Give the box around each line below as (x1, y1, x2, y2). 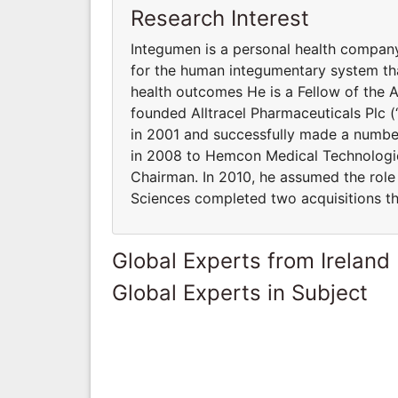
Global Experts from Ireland (112, 247, 390, 274)
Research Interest (131, 4, 309, 31)
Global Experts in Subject (112, 279, 368, 306)
